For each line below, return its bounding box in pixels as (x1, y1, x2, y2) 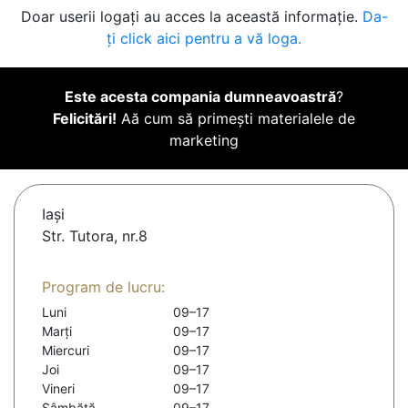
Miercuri (42, 342, 89, 359)
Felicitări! (53, 109, 117, 128)
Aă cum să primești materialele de (117, 109, 355, 128)
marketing (169, 131, 239, 150)
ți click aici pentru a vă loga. (107, 29, 301, 48)
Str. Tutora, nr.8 (42, 227, 148, 246)
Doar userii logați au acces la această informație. (20, 7, 362, 26)
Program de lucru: (42, 278, 165, 297)
